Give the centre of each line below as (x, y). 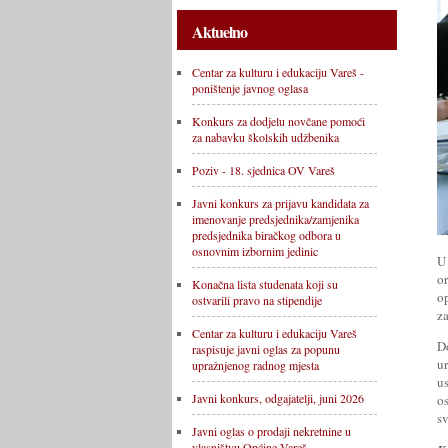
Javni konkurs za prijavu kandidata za (280, 203)
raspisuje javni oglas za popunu (266, 349)
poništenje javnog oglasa (250, 88)
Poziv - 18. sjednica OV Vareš (263, 170)
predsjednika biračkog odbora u (266, 235)
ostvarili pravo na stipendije (257, 300)
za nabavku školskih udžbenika (265, 137)
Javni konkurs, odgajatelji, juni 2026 (278, 398)
